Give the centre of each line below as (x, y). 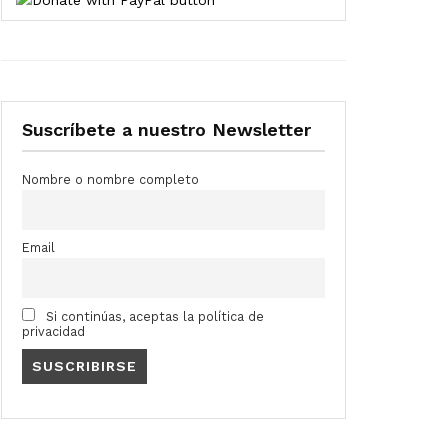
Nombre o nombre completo (110, 180)
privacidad (53, 331)
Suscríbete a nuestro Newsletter (166, 130)
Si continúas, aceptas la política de (153, 316)
